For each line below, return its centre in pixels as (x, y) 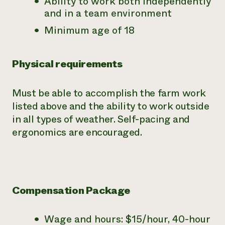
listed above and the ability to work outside (111, 106)
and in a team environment (108, 13)
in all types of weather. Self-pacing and (101, 119)
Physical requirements (67, 64)
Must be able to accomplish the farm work (109, 93)
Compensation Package (71, 191)
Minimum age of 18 (89, 30)
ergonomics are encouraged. (77, 132)
